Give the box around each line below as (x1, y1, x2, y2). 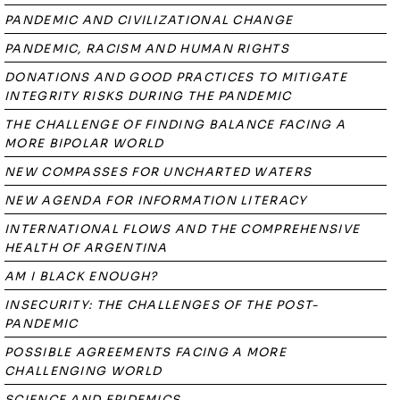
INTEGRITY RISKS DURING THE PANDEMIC (4, 88, 292, 104)
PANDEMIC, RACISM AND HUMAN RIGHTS (4, 41, 289, 56)
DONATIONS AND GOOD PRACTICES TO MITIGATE (4, 70, 347, 85)
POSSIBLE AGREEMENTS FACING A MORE (4, 345, 287, 360)
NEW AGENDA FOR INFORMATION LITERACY (4, 193, 307, 208)
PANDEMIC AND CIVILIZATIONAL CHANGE (4, 12, 294, 28)
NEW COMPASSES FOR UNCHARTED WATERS (4, 164, 312, 179)
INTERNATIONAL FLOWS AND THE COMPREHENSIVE (4, 221, 361, 237)
